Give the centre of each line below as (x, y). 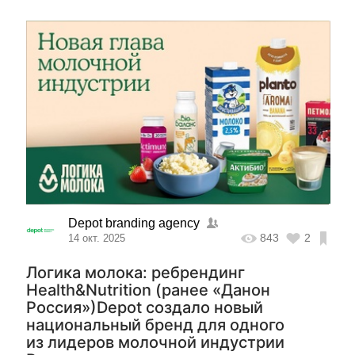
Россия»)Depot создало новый (144, 307)
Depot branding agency (134, 223)
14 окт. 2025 (96, 238)
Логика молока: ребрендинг (135, 273)
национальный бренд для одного (155, 325)
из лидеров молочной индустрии (155, 342)
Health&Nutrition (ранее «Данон (148, 290)
